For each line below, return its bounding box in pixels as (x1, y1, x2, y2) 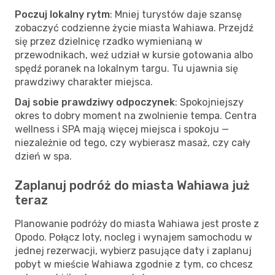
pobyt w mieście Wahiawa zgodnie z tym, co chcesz (15, 258, 253, 270)
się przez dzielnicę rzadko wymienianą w (15, 35, 203, 47)
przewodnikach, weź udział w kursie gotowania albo (15, 48, 253, 61)
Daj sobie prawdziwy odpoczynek (15, 96, 175, 108)
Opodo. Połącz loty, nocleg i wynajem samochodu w (15, 231, 252, 243)
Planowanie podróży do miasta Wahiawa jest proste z (15, 217, 259, 230)
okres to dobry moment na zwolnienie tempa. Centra (15, 109, 257, 122)
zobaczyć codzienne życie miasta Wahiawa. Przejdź (15, 21, 254, 34)
